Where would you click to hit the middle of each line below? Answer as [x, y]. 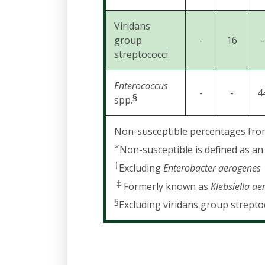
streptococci [141, 54]
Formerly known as [167, 186]
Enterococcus [141, 86]
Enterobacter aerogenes [212, 168]
